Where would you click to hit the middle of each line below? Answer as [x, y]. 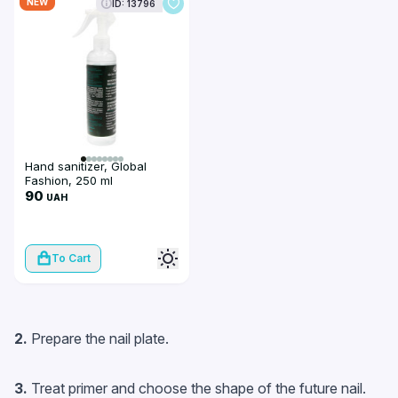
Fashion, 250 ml [69, 180]
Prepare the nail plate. [100, 338]
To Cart [71, 258]
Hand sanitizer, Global [86, 166]
